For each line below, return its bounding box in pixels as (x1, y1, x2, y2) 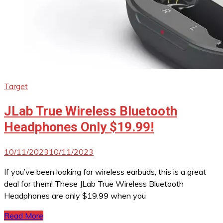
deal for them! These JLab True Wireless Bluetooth (4, 178, 184, 189)
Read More (4, 210, 43, 221)
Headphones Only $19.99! (4, 119, 154, 135)
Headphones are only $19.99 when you (4, 190, 146, 201)
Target (4, 81, 28, 92)
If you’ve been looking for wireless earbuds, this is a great (4, 166, 206, 177)
